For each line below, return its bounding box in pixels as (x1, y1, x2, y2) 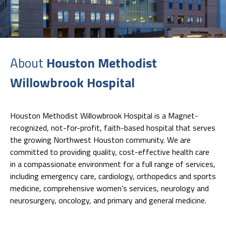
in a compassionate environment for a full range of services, (10, 158, 215, 171)
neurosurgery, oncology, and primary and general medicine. (10, 194, 206, 207)
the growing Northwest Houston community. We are (10, 134, 191, 146)
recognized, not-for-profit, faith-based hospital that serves (10, 122, 215, 134)
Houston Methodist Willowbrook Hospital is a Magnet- (10, 109, 198, 122)
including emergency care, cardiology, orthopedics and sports (10, 170, 216, 183)
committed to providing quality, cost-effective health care (10, 146, 209, 158)
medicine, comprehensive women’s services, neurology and (10, 182, 209, 195)
